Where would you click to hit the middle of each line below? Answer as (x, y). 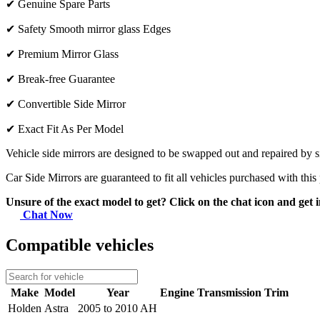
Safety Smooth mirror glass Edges (94, 29)
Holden (25, 308)
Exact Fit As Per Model (71, 129)
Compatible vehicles (80, 245)
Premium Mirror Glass (68, 54)
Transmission (229, 292)
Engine (177, 292)
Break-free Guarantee (66, 79)
